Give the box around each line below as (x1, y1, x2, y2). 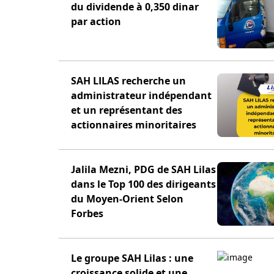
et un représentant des (71, 103, 182, 117)
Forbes (71, 207, 103, 220)
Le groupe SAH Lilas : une (71, 251, 193, 265)
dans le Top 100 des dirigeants (71, 177, 216, 191)
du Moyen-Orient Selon (71, 192, 183, 206)
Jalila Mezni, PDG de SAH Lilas (71, 163, 216, 176)
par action (71, 15, 121, 28)
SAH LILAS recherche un (71, 74, 186, 87)
